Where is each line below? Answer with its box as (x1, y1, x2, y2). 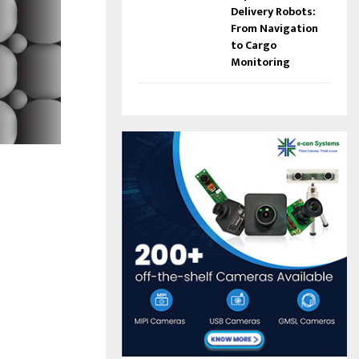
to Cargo (230, 35, 276, 54)
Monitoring (230, 52, 290, 71)
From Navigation (230, 18, 318, 38)
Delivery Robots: (230, 2, 316, 21)
